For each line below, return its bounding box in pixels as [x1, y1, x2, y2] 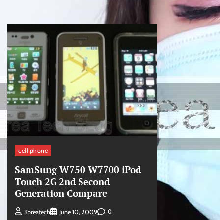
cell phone [18, 147, 48, 155]
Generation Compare [15, 187, 107, 200]
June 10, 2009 [59, 208, 97, 216]
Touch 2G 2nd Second [15, 175, 110, 188]
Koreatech [24, 208, 50, 216]
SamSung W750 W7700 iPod [15, 164, 141, 176]
